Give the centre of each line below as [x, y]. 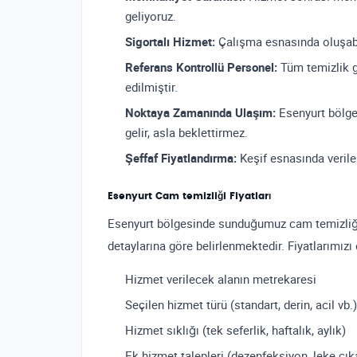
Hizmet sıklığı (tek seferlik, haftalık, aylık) [235, 330]
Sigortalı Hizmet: [170, 42]
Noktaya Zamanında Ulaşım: [200, 113]
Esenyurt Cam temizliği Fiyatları [189, 196]
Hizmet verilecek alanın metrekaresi [221, 279]
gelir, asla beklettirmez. [186, 133]
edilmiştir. [151, 87]
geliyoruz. [151, 16]
